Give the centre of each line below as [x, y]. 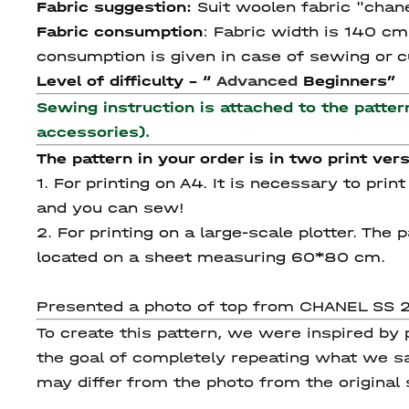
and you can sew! [110, 208]
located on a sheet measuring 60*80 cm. [211, 257]
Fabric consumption [120, 32]
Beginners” [349, 81]
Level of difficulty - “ [126, 81]
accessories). [93, 132]
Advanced [260, 81]
